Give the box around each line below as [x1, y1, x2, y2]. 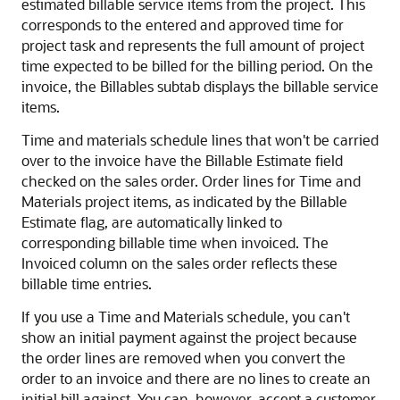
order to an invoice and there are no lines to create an [21, 369, 371, 387]
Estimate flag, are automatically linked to [21, 212, 282, 231]
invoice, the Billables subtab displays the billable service [21, 77, 379, 96]
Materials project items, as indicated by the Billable [21, 192, 347, 211]
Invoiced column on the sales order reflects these [21, 254, 337, 272]
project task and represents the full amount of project [21, 36, 364, 54]
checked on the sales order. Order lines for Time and [21, 171, 361, 190]
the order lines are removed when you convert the [21, 348, 346, 367]
